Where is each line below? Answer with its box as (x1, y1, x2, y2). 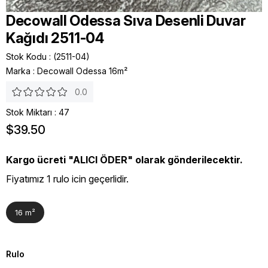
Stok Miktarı (6, 106, 52, 117)
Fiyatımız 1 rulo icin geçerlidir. (6, 173, 129, 185)
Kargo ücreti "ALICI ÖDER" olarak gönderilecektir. (6, 153, 243, 166)
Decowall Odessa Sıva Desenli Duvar (6, 11, 246, 29)
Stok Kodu (6, 51, 47, 62)
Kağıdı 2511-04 (6, 29, 104, 47)
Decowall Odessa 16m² (37, 65, 127, 76)
